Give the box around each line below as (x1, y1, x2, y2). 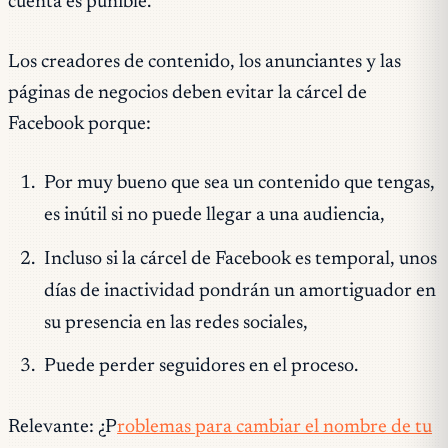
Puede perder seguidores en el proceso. (43, 357, 362, 377)
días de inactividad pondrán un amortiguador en (43, 281, 436, 301)
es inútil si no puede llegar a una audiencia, (43, 206, 385, 226)
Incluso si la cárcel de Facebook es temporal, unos (43, 249, 437, 269)
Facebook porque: (8, 114, 151, 134)
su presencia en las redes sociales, (43, 313, 308, 333)
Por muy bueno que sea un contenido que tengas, (43, 174, 435, 194)
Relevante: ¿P (8, 418, 117, 438)
